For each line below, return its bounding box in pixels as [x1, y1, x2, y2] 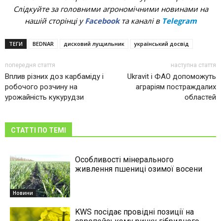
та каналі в [119, 16, 162, 26]
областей [184, 93, 216, 102]
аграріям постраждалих [135, 82, 216, 92]
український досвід [134, 40, 189, 48]
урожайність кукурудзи [5, 93, 84, 102]
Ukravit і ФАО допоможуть [127, 72, 216, 81]
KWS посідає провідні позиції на [75, 207, 194, 217]
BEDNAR [33, 40, 54, 48]
